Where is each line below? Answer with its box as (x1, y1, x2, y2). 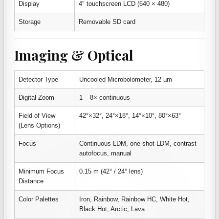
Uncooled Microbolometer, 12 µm (79, 75, 173, 83)
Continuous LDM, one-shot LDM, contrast (79, 139, 197, 147)
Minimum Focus (19, 167, 65, 175)
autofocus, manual (79, 149, 132, 157)
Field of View (19, 111, 56, 119)
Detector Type (19, 75, 59, 83)
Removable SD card (79, 18, 136, 25)
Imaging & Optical (14, 46, 134, 65)
